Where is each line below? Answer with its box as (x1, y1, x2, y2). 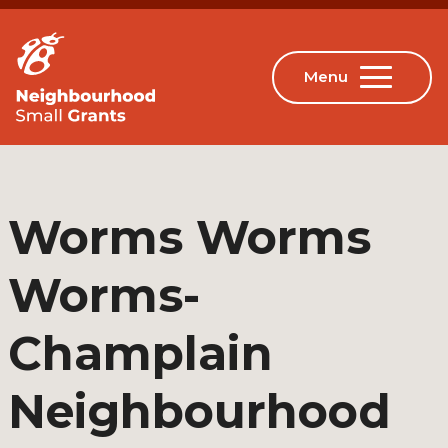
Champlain (8, 325, 273, 382)
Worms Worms (8, 209, 371, 266)
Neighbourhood (8, 383, 391, 440)
